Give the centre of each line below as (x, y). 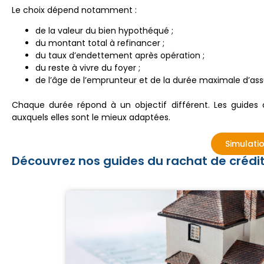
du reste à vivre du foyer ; (88, 68)
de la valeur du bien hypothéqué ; (104, 31)
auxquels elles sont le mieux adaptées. (91, 118)
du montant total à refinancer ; (100, 43)
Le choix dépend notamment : (74, 10)
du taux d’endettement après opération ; (120, 56)
